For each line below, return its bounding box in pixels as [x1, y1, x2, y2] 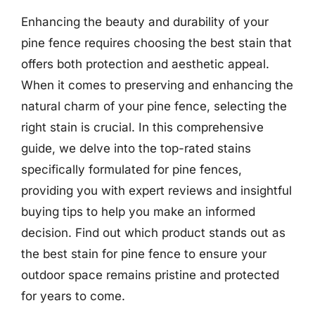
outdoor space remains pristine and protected [21, 267, 279, 282]
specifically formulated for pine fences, [21, 162, 242, 176]
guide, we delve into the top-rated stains [21, 141, 251, 155]
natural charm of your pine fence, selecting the [21, 98, 287, 113]
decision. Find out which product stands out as [21, 225, 285, 240]
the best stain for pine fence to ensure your [21, 246, 266, 261]
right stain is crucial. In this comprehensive [21, 120, 264, 134]
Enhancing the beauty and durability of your [21, 14, 269, 29]
